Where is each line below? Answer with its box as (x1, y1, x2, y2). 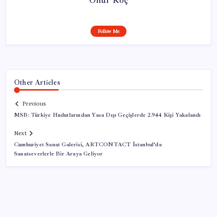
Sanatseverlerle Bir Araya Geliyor (14, 150, 103, 158)
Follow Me (97, 28, 120, 34)
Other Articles (14, 77, 60, 87)
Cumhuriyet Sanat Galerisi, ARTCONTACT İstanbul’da (14, 141, 162, 149)
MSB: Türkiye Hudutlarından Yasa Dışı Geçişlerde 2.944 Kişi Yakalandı (14, 111, 201, 119)
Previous (22, 100, 46, 108)
